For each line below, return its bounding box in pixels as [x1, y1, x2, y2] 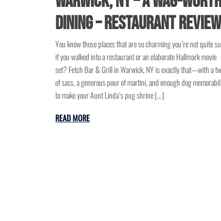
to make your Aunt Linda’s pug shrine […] [55, 89, 164, 102]
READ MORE [55, 112, 90, 124]
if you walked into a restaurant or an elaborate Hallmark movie [55, 51, 217, 63]
